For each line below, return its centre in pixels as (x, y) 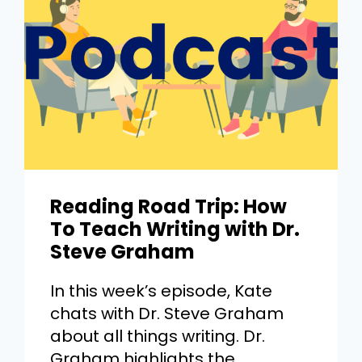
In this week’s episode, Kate (162, 290)
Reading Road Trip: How (169, 206)
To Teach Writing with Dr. (175, 229)
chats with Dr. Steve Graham (167, 313)
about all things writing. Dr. (158, 336)
